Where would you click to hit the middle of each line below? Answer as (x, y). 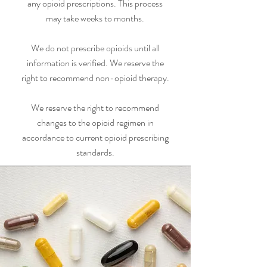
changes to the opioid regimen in (95, 122)
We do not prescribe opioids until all (95, 48)
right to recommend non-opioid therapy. (95, 78)
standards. (95, 152)
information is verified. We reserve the (95, 63)
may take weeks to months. (95, 18)
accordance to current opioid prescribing (95, 137)
